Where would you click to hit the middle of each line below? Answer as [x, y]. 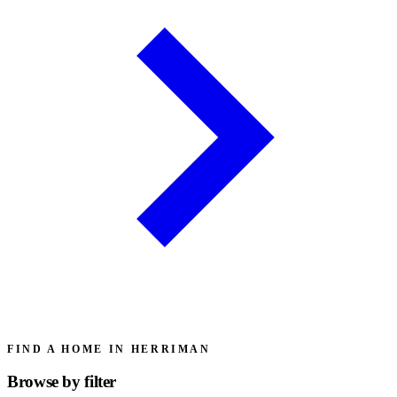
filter [101, 382]
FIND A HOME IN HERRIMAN [109, 349]
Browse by [46, 382]
